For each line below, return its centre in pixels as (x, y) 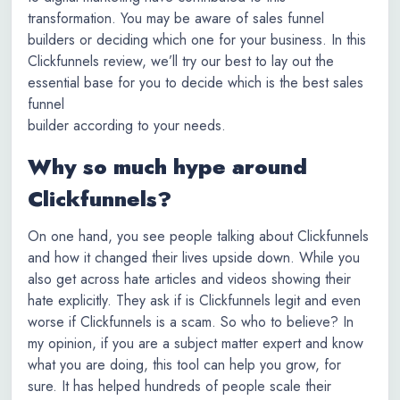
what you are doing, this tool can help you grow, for (184, 365)
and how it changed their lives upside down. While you (194, 258)
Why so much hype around (167, 167)
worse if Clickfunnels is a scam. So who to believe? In (191, 322)
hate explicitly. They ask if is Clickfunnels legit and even (194, 300)
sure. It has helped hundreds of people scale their (179, 386)
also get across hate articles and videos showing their (189, 279)
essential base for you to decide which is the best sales (196, 83)
